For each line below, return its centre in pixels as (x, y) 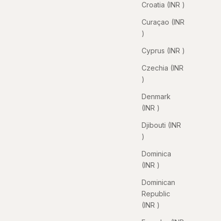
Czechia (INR (163, 68)
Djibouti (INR (161, 125)
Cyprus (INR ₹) (163, 50)
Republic (156, 193)
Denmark (156, 96)
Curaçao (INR (163, 22)
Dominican (158, 182)
